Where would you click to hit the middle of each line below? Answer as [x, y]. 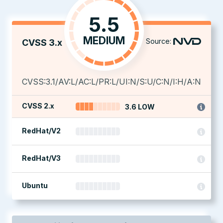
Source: [159, 41]
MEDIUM [104, 41]
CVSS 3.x [42, 43]
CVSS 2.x [38, 106]
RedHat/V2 [41, 131]
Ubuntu [35, 185]
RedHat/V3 [41, 158]
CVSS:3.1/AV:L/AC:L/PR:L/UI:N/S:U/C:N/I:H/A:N [111, 82]
